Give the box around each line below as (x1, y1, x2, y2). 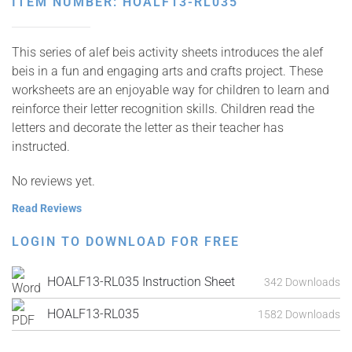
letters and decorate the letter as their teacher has (12, 120, 284, 135)
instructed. (12, 139, 70, 154)
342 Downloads (264, 275, 340, 288)
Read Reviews (12, 202, 82, 214)
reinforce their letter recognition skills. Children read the (12, 101, 314, 116)
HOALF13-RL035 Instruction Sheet (47, 274, 235, 289)
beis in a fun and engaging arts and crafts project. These (12, 64, 323, 79)
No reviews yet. (12, 174, 95, 189)
